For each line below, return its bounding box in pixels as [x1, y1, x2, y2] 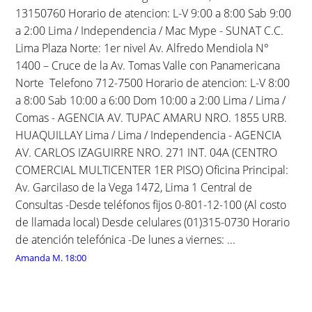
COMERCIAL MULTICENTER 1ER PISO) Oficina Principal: [15, 162, 289, 178]
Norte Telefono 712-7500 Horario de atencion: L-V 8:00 [15, 75, 290, 91]
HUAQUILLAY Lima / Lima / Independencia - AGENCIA [15, 127, 282, 143]
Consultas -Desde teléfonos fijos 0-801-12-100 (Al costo [15, 196, 287, 212]
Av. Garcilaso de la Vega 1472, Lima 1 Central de [15, 179, 253, 195]
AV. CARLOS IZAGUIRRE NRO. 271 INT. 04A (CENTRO [15, 144, 278, 160]
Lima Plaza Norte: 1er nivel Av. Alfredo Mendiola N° [15, 40, 270, 56]
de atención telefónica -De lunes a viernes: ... [15, 231, 236, 247]
